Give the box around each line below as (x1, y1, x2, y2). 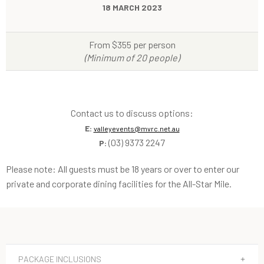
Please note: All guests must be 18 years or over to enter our (6, 163, 239, 174)
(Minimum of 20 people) (84, 51, 180, 63)
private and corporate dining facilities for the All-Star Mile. (6, 177, 232, 189)
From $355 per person (88, 38, 176, 50)
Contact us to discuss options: (71, 107, 193, 118)
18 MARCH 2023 (102, 2, 162, 12)
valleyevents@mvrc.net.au (93, 124, 180, 133)
